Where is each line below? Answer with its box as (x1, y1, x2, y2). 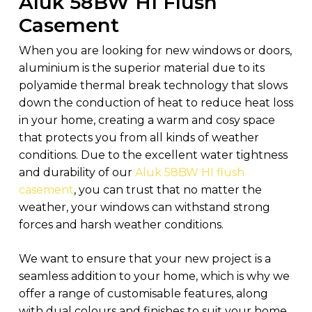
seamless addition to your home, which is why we (18, 270, 290, 283)
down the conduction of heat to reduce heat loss (18, 96, 293, 110)
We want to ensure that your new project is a (18, 252, 271, 266)
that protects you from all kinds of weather (18, 131, 259, 145)
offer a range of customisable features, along (18, 287, 268, 301)
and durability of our (18, 166, 135, 180)
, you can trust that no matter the (73, 183, 262, 197)
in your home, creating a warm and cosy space (18, 114, 275, 127)
